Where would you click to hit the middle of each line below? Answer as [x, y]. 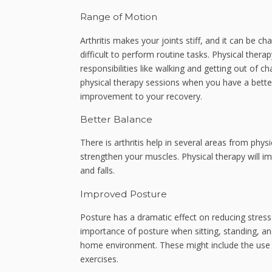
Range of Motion [119, 17]
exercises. [99, 259]
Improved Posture [124, 194]
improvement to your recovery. [142, 96]
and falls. [99, 171]
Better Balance [116, 120]
